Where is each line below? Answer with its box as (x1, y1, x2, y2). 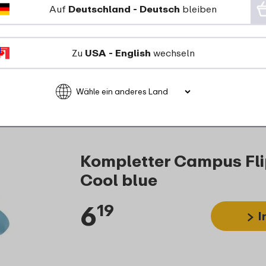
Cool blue (80, 169, 157, 189)
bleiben (180, 3, 217, 15)
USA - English (84, 47, 151, 59)
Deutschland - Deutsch (68, 3, 180, 15)
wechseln (150, 47, 195, 59)
